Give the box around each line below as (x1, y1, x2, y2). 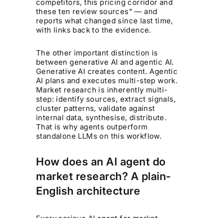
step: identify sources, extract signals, (36, 94, 176, 104)
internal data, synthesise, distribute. (36, 112, 167, 122)
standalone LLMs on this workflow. (36, 131, 162, 141)
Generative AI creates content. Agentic (36, 66, 178, 76)
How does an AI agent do (36, 155, 166, 168)
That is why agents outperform (36, 122, 148, 131)
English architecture (36, 184, 141, 197)
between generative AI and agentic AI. (36, 57, 174, 67)
